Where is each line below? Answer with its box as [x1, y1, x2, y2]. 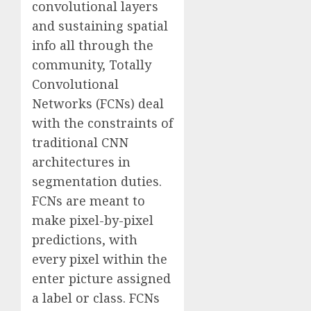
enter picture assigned [32, 270, 171, 287]
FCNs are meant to [32, 192, 145, 210]
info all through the [32, 37, 153, 54]
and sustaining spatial [32, 17, 168, 35]
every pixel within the [32, 251, 167, 268]
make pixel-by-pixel [32, 212, 153, 229]
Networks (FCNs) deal [32, 95, 164, 112]
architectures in [32, 153, 131, 171]
